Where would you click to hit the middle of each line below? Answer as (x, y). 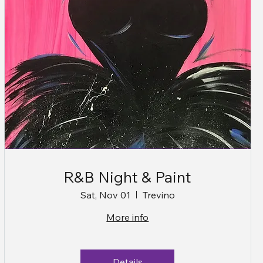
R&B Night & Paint (128, 177)
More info (128, 217)
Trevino (159, 195)
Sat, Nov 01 (105, 195)
